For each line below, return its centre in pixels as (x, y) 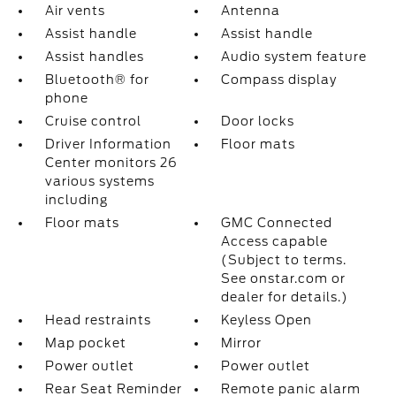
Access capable (275, 241)
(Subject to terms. (284, 260)
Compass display (279, 80)
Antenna (251, 11)
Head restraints (98, 320)
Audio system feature (294, 57)
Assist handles (94, 57)
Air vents (75, 11)
